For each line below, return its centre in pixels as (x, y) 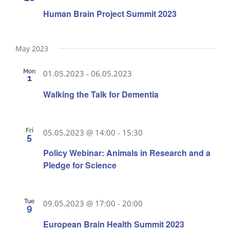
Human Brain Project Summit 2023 (110, 14)
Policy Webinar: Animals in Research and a (127, 153)
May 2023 (32, 49)
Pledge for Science (80, 165)
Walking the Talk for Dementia (101, 94)
